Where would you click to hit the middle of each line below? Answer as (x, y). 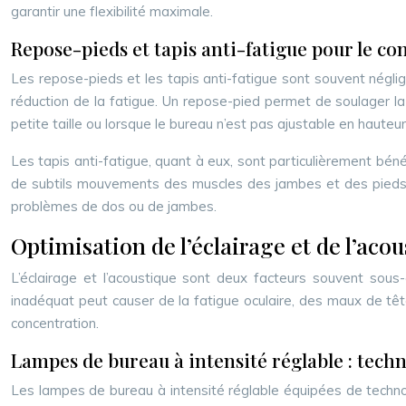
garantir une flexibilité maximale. (112, 11)
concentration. (55, 323)
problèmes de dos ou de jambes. (114, 206)
